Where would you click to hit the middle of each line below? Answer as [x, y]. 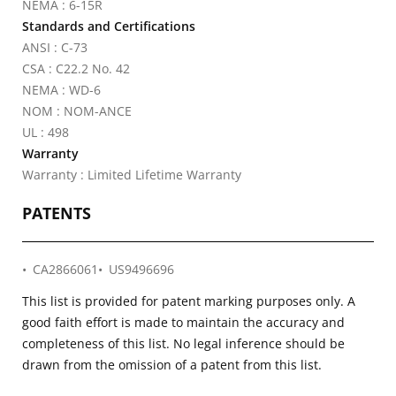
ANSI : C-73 [55, 47]
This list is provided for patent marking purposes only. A [189, 301]
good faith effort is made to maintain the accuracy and [183, 322]
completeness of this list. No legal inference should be [183, 343]
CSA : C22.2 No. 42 [76, 69]
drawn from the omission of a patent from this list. [172, 365]
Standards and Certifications [109, 26]
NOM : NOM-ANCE [77, 111]
